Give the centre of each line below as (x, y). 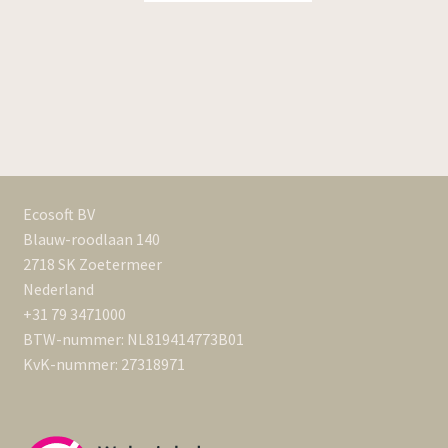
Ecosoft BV (58, 214)
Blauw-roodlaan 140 (91, 239)
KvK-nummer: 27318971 (103, 364)
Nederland (58, 289)
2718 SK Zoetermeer (92, 264)
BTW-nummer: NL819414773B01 (133, 339)
